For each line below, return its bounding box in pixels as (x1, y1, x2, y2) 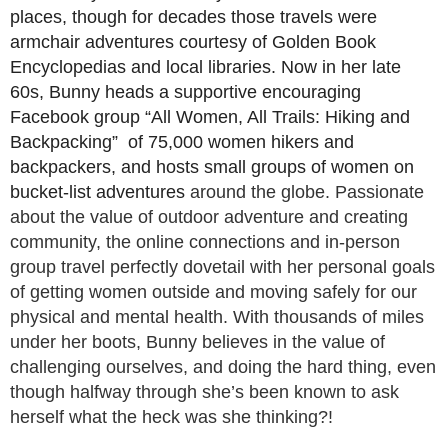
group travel (10, 257, 110, 278)
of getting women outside (10, 282, 215, 303)
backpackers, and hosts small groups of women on (10, 157, 414, 178)
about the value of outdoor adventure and (10, 207, 344, 228)
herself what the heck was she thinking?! (10, 407, 333, 428)
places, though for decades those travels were (10, 7, 377, 28)
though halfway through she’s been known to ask (10, 382, 399, 403)
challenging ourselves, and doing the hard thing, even (10, 357, 436, 378)
